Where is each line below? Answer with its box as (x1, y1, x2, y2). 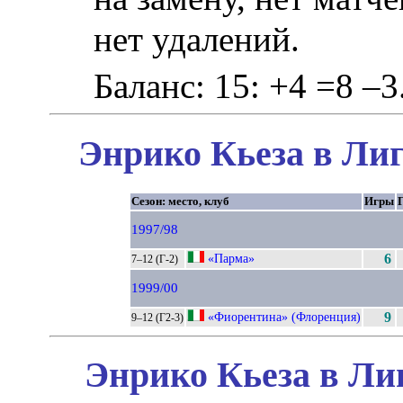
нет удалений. (94, 20, 300, 59)
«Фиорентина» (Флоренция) (208, 309, 361, 324)
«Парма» (208, 250, 255, 265)
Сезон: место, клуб (131, 193, 229, 208)
